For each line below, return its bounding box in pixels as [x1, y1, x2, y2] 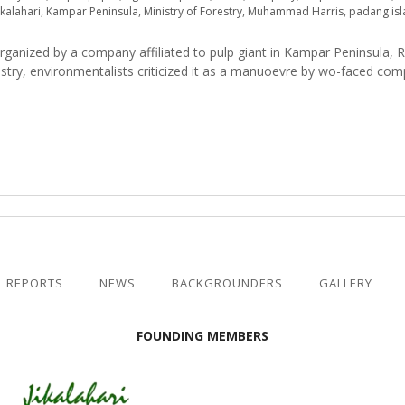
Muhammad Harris [248, 4, 344, 19]
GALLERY [319, 275, 372, 291]
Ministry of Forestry [144, 4, 242, 19]
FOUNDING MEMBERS [137, 327, 268, 344]
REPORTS [6, 275, 63, 291]
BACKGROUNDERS [172, 275, 283, 291]
